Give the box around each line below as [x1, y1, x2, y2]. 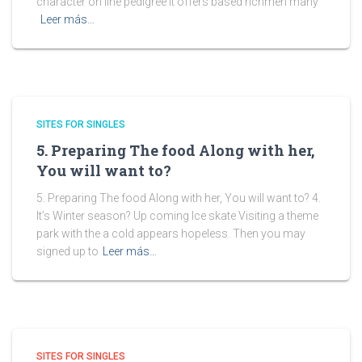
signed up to [36, 245, 99, 258]
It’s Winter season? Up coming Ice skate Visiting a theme [36, 209, 318, 222]
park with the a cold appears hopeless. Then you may [36, 227, 305, 240]
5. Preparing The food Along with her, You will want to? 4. [36, 192, 321, 204]
